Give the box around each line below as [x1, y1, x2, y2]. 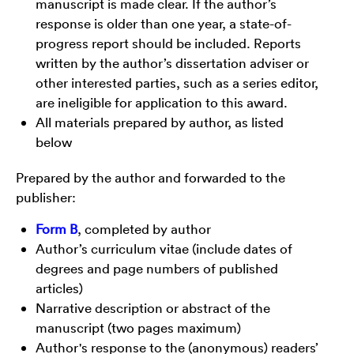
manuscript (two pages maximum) [36, 318, 241, 336]
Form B [36, 220, 77, 237]
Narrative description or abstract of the [36, 299, 270, 316]
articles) [36, 279, 83, 296]
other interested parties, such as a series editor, [36, 73, 318, 91]
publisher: [16, 188, 76, 205]
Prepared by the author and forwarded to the [16, 168, 285, 186]
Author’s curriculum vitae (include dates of [36, 239, 292, 257]
